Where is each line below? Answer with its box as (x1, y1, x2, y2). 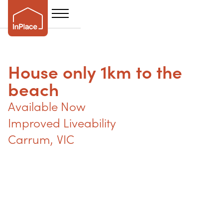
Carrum (8, 132, 50, 147)
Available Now (8, 99, 86, 114)
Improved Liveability (8, 115, 116, 131)
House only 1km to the (8, 61, 182, 84)
